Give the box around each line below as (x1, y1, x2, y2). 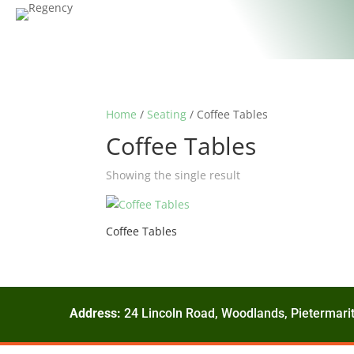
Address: (70, 305, 121, 321)
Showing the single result (106, 168, 241, 183)
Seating (147, 107, 187, 122)
